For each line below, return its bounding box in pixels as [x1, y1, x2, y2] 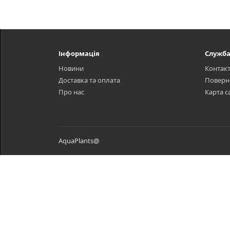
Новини [59, 64, 84, 73]
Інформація [59, 49, 100, 58]
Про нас [59, 87, 84, 97]
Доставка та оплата [59, 75, 120, 85]
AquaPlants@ [59, 136, 100, 145]
